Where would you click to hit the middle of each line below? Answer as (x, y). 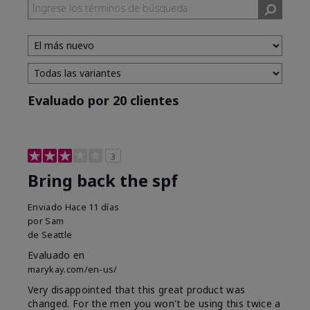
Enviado (46, 207)
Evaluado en (56, 255)
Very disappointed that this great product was (137, 290)
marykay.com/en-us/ (73, 270)
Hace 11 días (92, 207)
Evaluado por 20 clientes (103, 101)
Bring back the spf (103, 181)
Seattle (57, 235)
